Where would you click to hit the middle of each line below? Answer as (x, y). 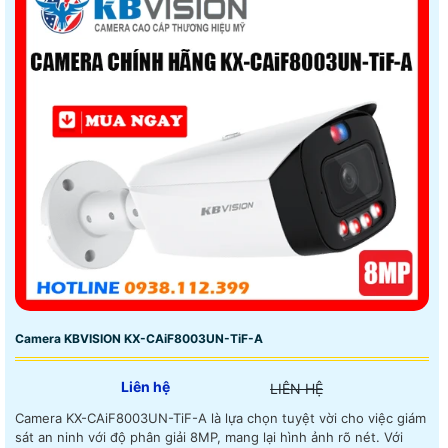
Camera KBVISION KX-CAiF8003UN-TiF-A (139, 339)
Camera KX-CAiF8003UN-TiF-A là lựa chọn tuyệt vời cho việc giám (220, 418)
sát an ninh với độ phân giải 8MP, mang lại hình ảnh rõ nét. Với (199, 437)
